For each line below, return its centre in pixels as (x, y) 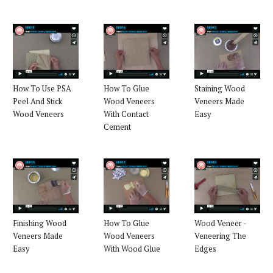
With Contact (126, 114)
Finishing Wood (40, 223)
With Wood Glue (132, 248)
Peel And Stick (37, 101)
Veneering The (220, 236)
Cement (117, 126)
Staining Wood (220, 88)
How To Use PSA (42, 88)
